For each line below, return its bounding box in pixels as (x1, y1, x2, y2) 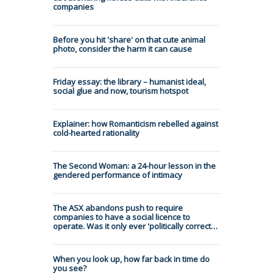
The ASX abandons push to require (53, 202, 183, 213)
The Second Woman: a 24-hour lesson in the (53, 160, 216, 171)
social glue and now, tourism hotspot (53, 85, 188, 96)
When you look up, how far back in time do (53, 253, 210, 264)
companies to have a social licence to (53, 211, 190, 222)
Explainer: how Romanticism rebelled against (53, 118, 218, 129)
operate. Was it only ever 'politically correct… (53, 220, 218, 232)
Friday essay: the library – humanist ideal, (53, 76, 206, 87)
